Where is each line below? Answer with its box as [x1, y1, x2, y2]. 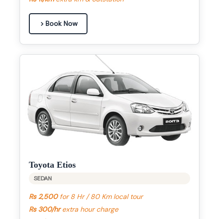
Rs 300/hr [29, 205, 60, 214]
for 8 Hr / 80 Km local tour [58, 192, 143, 201]
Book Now [45, 19, 78, 28]
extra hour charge [60, 205, 118, 214]
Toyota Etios [29, 160, 76, 170]
